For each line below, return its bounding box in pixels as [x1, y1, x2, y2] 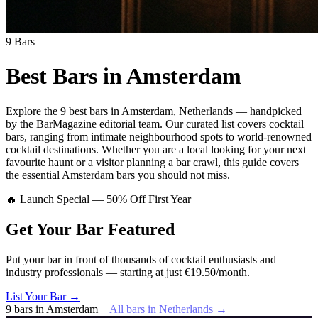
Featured [108, 219, 175, 238]
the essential [6, 168, 62, 181]
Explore [6, 104, 44, 117]
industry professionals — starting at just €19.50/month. [6, 265, 250, 278]
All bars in [109, 302, 159, 315]
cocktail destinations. [6, 143, 99, 155]
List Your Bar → [6, 290, 80, 302]
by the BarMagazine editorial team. [6, 117, 163, 130]
